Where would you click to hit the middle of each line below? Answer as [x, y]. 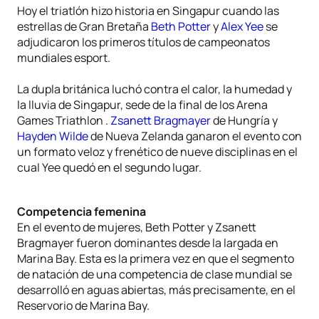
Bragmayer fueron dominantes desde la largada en [148, 243]
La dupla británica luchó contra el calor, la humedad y [155, 89]
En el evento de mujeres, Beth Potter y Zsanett [137, 227]
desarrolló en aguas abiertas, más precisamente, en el [156, 290]
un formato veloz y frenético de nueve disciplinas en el [157, 152]
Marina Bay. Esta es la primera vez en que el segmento [156, 258]
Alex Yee [242, 26]
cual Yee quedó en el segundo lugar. [109, 167]
